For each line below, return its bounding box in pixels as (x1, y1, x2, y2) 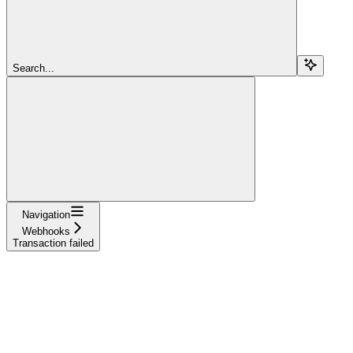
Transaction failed (13, 236, 94, 249)
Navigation (22, 208, 70, 221)
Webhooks (22, 225, 70, 237)
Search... (13, 61, 54, 74)
